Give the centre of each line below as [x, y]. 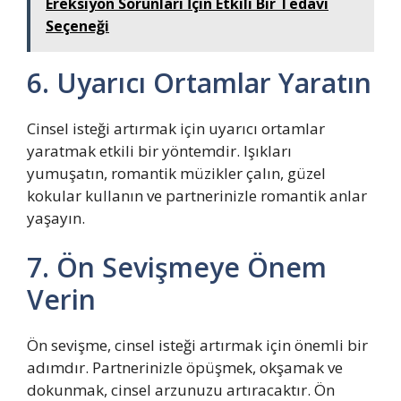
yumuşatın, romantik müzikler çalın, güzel [176, 173]
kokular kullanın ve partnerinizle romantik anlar [197, 195]
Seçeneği [77, 26]
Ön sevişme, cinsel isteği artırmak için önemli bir [197, 345]
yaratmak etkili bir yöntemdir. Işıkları [159, 150]
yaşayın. [56, 218]
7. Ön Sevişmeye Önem [177, 267]
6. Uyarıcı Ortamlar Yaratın [199, 82]
